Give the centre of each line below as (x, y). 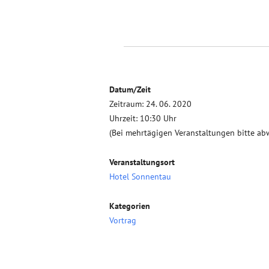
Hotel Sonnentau (140, 177)
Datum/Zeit (130, 89)
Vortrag (123, 220)
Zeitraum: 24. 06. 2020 (150, 104)
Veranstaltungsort (142, 162)
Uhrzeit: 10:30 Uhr (143, 118)
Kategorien (130, 206)
